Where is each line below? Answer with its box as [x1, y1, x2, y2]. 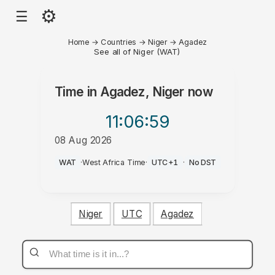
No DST [189, 157, 216, 168]
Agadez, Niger [100, 84, 185, 99]
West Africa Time [82, 157, 145, 168]
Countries [101, 37, 137, 47]
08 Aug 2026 [54, 134, 112, 146]
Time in [54, 84, 101, 99]
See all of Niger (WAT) [94, 46, 181, 56]
